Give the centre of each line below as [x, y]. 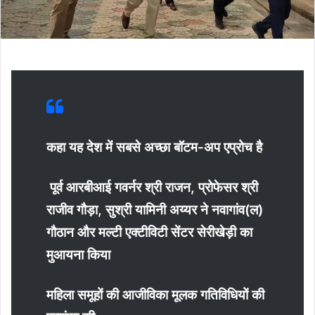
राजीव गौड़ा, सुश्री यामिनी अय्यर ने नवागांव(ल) [155, 210]
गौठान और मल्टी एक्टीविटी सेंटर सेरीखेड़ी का [149, 232]
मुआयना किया [78, 255]
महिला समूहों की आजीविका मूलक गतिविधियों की [155, 295]
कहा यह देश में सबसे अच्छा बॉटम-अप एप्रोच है [154, 147]
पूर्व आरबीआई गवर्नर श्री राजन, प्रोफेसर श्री [152, 187]
